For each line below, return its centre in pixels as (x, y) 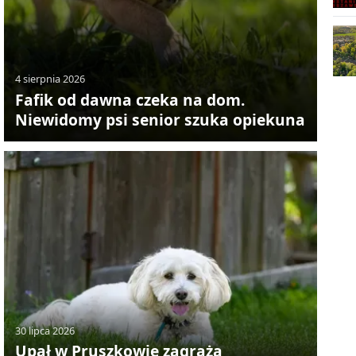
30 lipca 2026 (44, 330)
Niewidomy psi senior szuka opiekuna (160, 120)
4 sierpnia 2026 (50, 79)
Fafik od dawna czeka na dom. (130, 100)
